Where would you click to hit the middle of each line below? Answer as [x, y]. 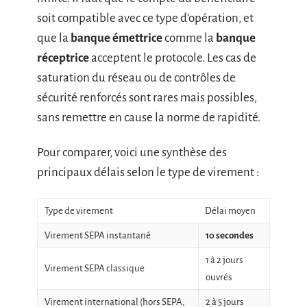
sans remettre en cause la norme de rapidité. [149, 117]
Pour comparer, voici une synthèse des [132, 152]
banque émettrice [116, 38]
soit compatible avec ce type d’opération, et [145, 18]
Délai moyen [230, 210]
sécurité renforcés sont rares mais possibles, [147, 97]
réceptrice [63, 58]
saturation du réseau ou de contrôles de [136, 77]
